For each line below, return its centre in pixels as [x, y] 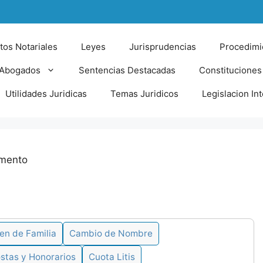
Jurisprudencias [162, 47]
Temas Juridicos [144, 94]
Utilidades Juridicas [46, 94]
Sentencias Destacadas [127, 70]
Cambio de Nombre [111, 233]
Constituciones [230, 70]
